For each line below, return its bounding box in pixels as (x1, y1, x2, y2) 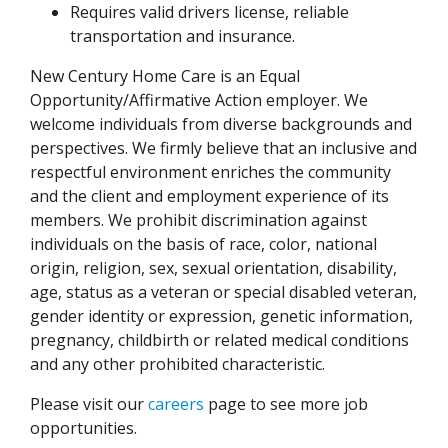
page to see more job (204, 393, 368, 416)
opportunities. (30, 417, 137, 440)
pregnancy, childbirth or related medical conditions (30, 329, 409, 352)
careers (148, 393, 204, 416)
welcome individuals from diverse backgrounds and (30, 113, 412, 136)
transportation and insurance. (70, 25, 295, 48)
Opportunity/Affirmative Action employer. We (30, 89, 368, 112)
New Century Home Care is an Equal (30, 65, 300, 88)
